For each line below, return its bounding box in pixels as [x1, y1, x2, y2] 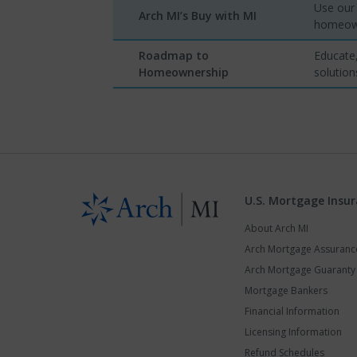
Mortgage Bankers [245, 283, 328, 297]
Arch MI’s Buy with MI [139, 7, 257, 23]
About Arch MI [245, 221, 308, 235]
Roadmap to [139, 47, 209, 63]
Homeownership [139, 64, 229, 80]
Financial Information [245, 304, 339, 318]
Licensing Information [245, 324, 342, 339]
